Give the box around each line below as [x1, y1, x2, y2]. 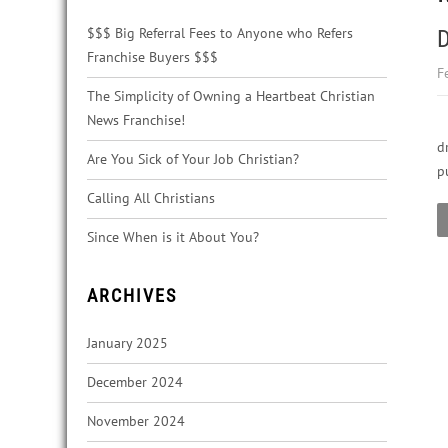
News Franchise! [87, 111, 185, 129]
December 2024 [87, 373, 183, 391]
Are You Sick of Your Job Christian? [87, 150, 299, 168]
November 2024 [87, 412, 185, 430]
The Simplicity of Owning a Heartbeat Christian [87, 87, 375, 105]
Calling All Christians [87, 189, 215, 207]
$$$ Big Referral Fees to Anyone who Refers [87, 24, 353, 42]
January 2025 [87, 334, 168, 352]
